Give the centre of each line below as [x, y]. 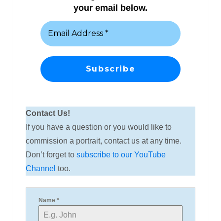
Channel [40, 168]
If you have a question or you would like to [98, 127]
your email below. [110, 8]
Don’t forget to [51, 155]
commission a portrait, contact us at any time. [103, 141]
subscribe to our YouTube [121, 155]
